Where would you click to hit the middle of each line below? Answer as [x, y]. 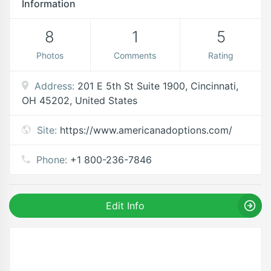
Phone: [52, 160]
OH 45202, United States [80, 101]
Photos [50, 56]
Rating [221, 56]
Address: [54, 86]
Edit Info [125, 206]
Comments [135, 56]
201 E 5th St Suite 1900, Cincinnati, [158, 86]
